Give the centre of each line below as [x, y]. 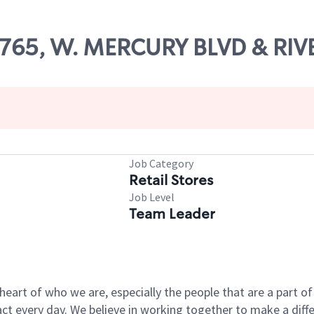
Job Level [152, 197]
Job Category [161, 163]
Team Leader [172, 214]
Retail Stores [171, 180]
